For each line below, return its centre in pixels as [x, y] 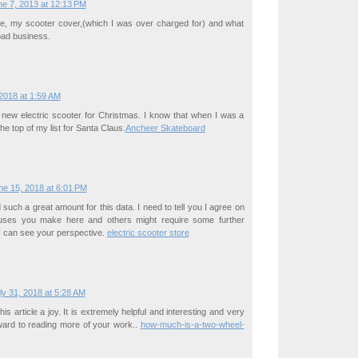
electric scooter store [148, 233]
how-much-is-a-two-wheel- [192, 325]
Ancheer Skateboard [165, 128]
